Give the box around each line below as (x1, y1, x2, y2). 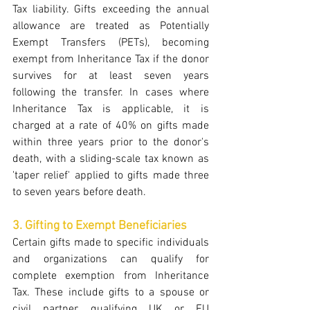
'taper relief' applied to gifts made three (12, 169, 209, 183)
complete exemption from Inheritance (12, 269, 209, 283)
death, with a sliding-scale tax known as (12, 152, 209, 166)
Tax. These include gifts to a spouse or (12, 286, 209, 300)
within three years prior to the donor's (12, 136, 209, 149)
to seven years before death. (12, 185, 146, 199)
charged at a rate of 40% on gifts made (12, 119, 209, 133)
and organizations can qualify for (12, 253, 209, 266)
